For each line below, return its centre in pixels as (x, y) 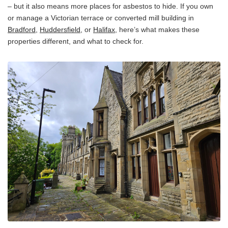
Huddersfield (60, 30)
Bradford (22, 30)
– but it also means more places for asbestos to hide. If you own (110, 6)
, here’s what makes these (157, 30)
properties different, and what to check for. (76, 41)
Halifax (104, 30)
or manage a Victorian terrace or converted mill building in (101, 18)
